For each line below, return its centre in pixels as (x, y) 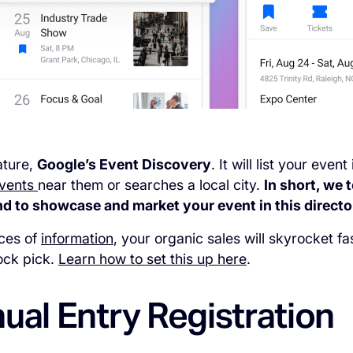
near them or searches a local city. (151, 184)
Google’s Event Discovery (124, 164)
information (77, 238)
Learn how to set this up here (152, 258)
